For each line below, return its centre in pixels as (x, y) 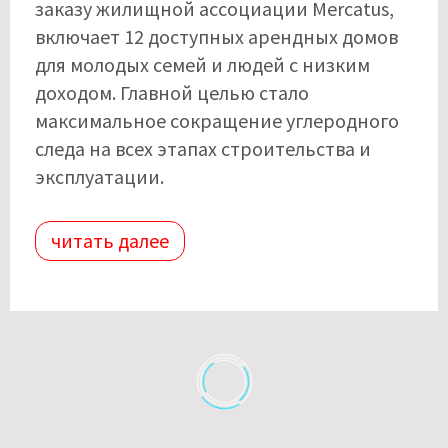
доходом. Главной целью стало (172, 92)
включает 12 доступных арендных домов (216, 36)
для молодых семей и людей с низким (202, 64)
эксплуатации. (99, 176)
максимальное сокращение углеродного (217, 120)
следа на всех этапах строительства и (203, 148)
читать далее (110, 240)
